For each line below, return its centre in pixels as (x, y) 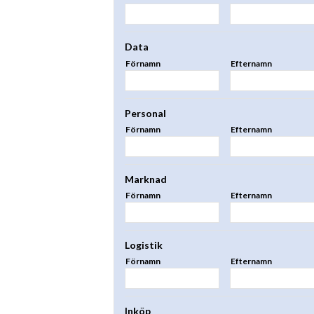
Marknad (146, 179)
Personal (145, 113)
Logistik (144, 245)
